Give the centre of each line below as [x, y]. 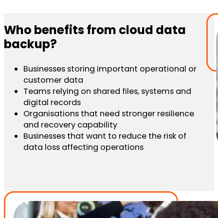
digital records [52, 103]
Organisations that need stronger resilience [109, 114]
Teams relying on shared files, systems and [107, 91]
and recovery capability [70, 125]
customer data [53, 80]
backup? [30, 44]
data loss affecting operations [83, 147]
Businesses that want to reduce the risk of [105, 136]
